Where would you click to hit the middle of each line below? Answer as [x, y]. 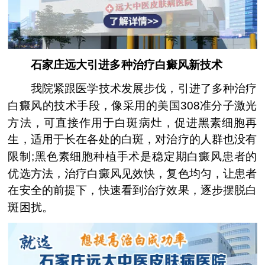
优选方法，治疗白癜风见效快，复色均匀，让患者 [132, 173]
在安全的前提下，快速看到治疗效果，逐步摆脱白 [132, 190]
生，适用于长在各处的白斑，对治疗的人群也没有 [132, 139]
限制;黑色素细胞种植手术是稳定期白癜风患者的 [132, 156]
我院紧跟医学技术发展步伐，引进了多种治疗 [132, 88]
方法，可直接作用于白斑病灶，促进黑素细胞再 [132, 122]
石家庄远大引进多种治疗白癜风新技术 [115, 64]
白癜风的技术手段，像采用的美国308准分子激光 [132, 106]
